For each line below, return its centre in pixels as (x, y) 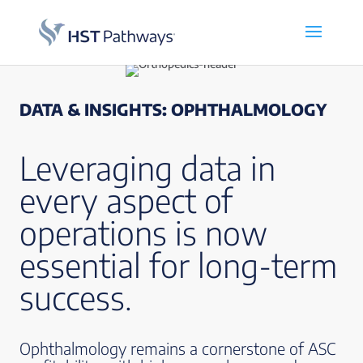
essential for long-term (178, 265)
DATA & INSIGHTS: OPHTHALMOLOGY (173, 109)
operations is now (143, 233)
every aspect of (126, 200)
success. (76, 297)
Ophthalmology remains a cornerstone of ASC (177, 348)
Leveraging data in (147, 168)
